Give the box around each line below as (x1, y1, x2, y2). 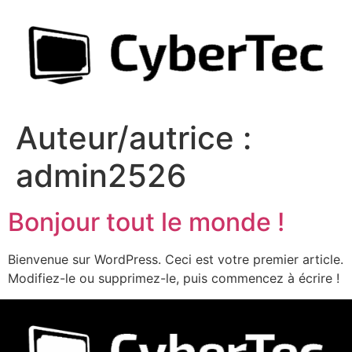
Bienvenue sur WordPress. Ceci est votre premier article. (8, 251, 343, 268)
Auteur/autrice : (16, 119, 251, 158)
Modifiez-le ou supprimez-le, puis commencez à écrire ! (8, 270, 339, 287)
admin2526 (16, 156, 186, 196)
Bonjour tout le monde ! (8, 207, 284, 238)
